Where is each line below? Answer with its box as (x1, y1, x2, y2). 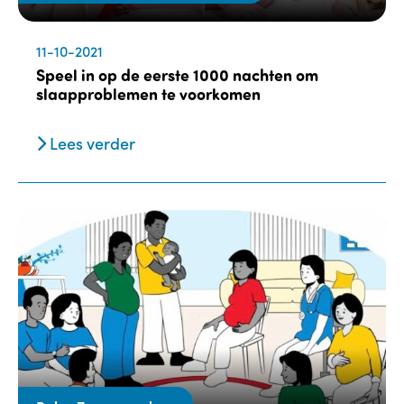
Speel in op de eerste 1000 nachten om (36, 63, 318, 86)
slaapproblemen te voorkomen (36, 82, 261, 105)
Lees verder (46, 131, 135, 154)
